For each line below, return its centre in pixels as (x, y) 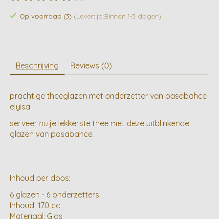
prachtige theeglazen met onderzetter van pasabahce (108, 96)
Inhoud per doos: (40, 178)
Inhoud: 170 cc (35, 206)
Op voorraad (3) (46, 16)
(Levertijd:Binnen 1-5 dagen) (117, 16)
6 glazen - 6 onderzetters (55, 195)
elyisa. (21, 107)
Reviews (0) (91, 66)
